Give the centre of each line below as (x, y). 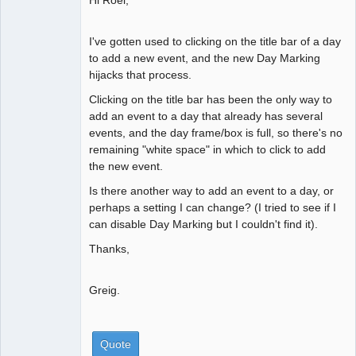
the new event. (126, 166)
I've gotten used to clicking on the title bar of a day (215, 41)
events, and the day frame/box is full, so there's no (216, 132)
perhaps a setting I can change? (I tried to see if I (213, 207)
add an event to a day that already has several (206, 116)
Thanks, (109, 248)
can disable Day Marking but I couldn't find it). (203, 224)
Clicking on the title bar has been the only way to (211, 99)
